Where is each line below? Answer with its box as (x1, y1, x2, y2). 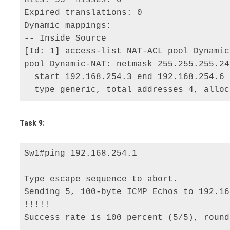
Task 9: (20, 118, 45, 128)
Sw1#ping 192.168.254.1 (24, 149, 143, 159)
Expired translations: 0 (24, 8, 148, 17)
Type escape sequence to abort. (24, 175, 184, 184)
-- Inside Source (24, 33, 112, 43)
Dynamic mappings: (24, 21, 117, 30)
